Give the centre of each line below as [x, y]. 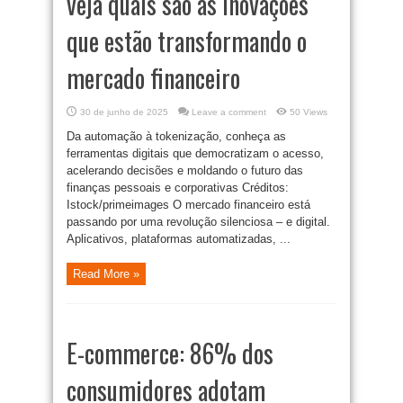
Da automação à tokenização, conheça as [176, 137]
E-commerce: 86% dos [170, 354]
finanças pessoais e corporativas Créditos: [178, 188]
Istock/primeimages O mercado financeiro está [188, 205]
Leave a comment [229, 112]
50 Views [309, 112]
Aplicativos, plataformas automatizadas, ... [179, 239]
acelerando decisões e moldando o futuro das [185, 171]
